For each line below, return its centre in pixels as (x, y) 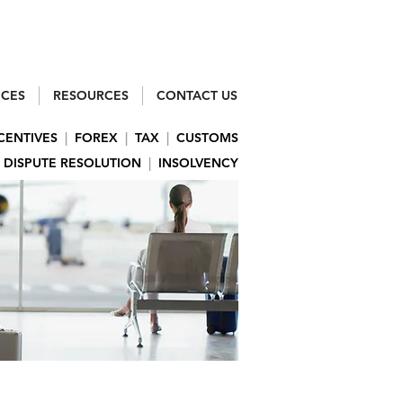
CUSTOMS (207, 138)
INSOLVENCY (198, 163)
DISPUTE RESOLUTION (72, 163)
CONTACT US (197, 95)
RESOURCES (91, 95)
